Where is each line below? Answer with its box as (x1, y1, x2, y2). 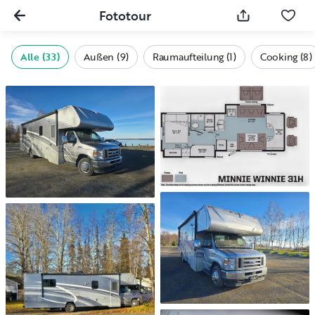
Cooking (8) (259, 49, 312, 64)
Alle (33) (20, 49, 60, 64)
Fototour (99, 6, 151, 25)
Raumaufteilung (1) (152, 49, 236, 64)
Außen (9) (84, 49, 129, 64)
